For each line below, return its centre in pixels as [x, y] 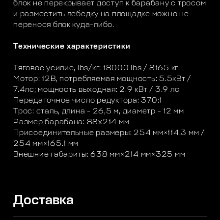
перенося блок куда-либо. [64, 25]
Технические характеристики [72, 47]
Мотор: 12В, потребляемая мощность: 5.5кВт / [102, 79]
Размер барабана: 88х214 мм [71, 122]
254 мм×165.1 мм [46, 144]
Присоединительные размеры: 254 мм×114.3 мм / [109, 133]
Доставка [44, 200]
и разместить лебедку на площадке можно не [101, 14]
